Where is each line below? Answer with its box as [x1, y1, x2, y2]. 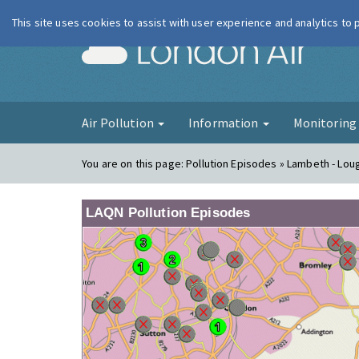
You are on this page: [82, 156, 187, 171]
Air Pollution [82, 115, 156, 131]
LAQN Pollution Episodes [86, 205, 251, 220]
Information [188, 115, 261, 131]
